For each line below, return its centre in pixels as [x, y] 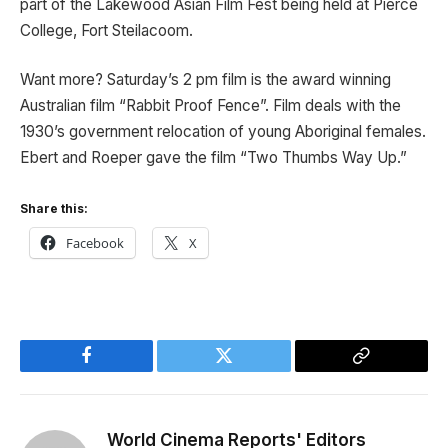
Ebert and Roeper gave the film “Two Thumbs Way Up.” [213, 158]
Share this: [54, 208]
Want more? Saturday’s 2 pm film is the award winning [205, 80]
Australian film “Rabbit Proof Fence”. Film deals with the [210, 106]
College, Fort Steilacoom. [106, 30]
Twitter [248, 370]
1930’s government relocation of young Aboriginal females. [223, 132]
